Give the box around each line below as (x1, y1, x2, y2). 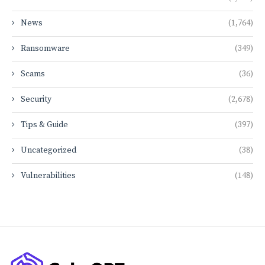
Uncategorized (21, 144, 76, 156)
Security (21, 93, 51, 105)
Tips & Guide (21, 119, 68, 130)
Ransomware (21, 43, 70, 54)
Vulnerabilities (21, 170, 76, 181)
